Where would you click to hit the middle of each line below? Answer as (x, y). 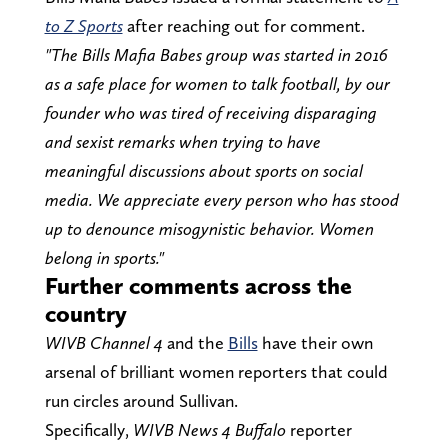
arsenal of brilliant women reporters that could (216, 371)
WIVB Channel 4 (103, 342)
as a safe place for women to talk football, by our (217, 83)
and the (195, 342)
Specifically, (88, 429)
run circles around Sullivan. (141, 400)
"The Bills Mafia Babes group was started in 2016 (216, 54)
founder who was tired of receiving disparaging (210, 112)
